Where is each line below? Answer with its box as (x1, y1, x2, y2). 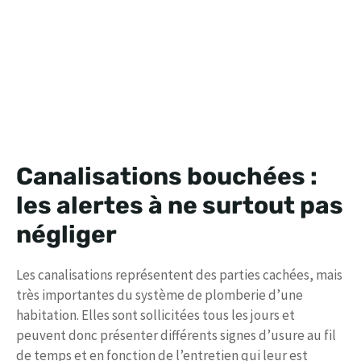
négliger (16, 220, 117, 250)
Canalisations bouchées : (16, 162, 317, 192)
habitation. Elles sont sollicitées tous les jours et (16, 306, 295, 325)
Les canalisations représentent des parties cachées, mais (16, 266, 342, 284)
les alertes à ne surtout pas (16, 191, 343, 221)
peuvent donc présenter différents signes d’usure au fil (16, 326, 336, 345)
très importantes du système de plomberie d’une (16, 286, 303, 305)
